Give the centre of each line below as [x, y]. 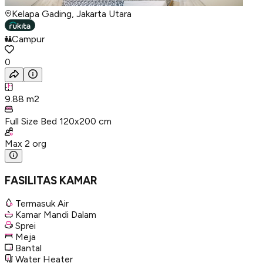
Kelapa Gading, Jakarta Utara [72, 14]
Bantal [28, 248]
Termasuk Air [42, 204]
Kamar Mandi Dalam [56, 215]
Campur [28, 39]
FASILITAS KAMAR [51, 180]
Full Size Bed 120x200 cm [58, 121]
